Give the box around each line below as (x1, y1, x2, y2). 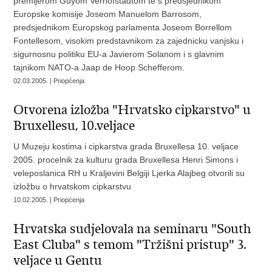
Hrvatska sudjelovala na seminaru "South (13, 221, 251, 237)
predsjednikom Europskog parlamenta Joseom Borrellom (13, 22, 233, 33)
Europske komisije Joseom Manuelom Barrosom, (13, 9, 202, 19)
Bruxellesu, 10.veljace (13, 118, 135, 134)
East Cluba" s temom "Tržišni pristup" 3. (13, 237, 247, 253)
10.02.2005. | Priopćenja (13, 196, 85, 204)
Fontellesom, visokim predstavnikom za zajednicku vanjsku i (13, 36, 244, 46)
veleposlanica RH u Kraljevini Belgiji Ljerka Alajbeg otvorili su (13, 168, 245, 178)
